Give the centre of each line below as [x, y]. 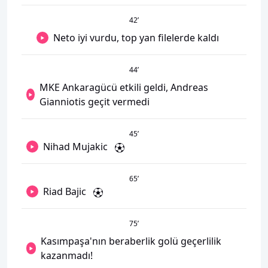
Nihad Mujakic [75, 147]
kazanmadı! [67, 255]
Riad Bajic [65, 191]
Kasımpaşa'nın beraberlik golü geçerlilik [131, 241]
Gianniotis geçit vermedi [94, 102]
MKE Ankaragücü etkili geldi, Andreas [124, 87]
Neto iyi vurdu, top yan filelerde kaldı [136, 38]
